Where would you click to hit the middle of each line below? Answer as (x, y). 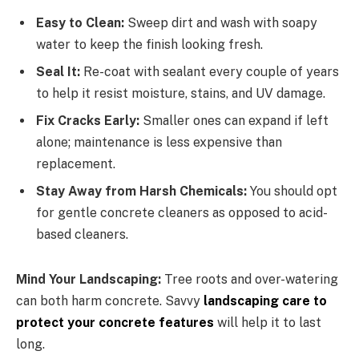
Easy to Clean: (82, 23)
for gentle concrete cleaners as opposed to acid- (182, 213)
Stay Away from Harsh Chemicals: (141, 192)
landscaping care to (265, 301)
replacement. (76, 164)
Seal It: (58, 72)
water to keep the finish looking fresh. (149, 45)
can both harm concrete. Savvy (110, 301)
